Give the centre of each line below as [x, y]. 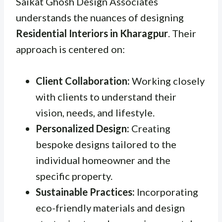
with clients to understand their [106, 97]
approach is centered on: [70, 49]
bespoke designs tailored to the [106, 144]
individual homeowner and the [103, 160]
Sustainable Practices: [85, 192]
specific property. [74, 176]
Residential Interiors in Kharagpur [92, 33]
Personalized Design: [83, 129]
